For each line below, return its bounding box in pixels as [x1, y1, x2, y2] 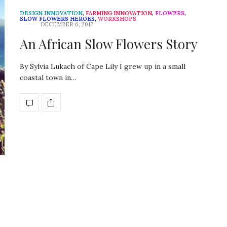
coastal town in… [20, 73, 77, 83]
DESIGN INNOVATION [20, 10, 83, 17]
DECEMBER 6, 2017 [41, 21, 93, 28]
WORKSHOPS [98, 15, 136, 23]
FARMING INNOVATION [86, 10, 152, 17]
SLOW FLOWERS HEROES [20, 15, 95, 23]
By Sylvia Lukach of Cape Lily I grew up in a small [20, 62, 185, 71]
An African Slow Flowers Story [20, 35, 198, 53]
